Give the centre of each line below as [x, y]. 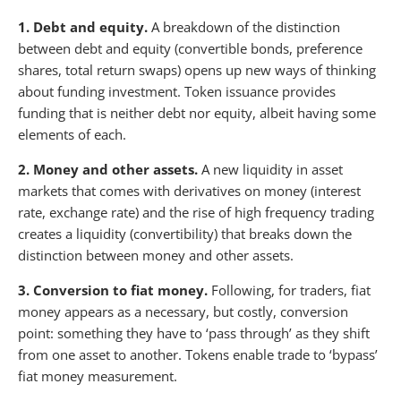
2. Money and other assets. [108, 169]
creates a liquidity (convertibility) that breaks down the [185, 233]
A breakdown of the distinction [246, 26]
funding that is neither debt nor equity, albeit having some [197, 112]
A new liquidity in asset [270, 169]
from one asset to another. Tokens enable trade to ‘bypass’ [198, 354]
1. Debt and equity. [85, 26]
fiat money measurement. [98, 375]
